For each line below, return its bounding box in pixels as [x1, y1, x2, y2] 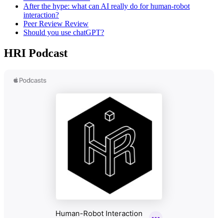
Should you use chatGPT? [23, 28, 104, 37]
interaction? [23, 11, 59, 19]
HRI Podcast [4, 47, 68, 60]
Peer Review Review [23, 19, 89, 28]
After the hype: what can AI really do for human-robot [23, 2, 190, 11]
